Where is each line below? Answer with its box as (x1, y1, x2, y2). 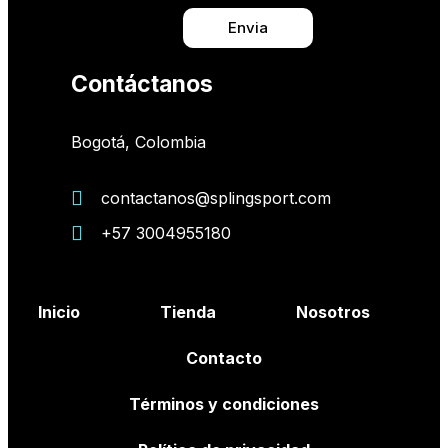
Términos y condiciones (129, 393, 319, 414)
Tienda (160, 301, 216, 322)
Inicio (38, 301, 80, 322)
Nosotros (296, 301, 370, 322)
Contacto (186, 347, 262, 368)
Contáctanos (71, 69, 213, 98)
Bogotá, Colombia (71, 131, 206, 152)
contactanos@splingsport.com (101, 187, 331, 208)
